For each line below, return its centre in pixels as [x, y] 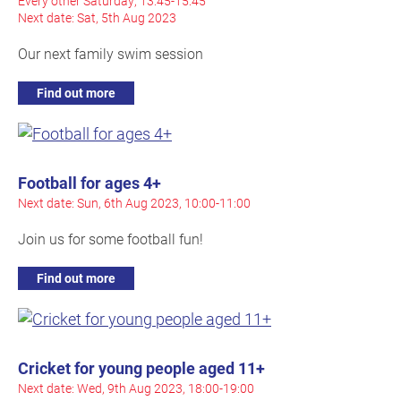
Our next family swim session [111, 54]
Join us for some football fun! [111, 239]
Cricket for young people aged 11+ [141, 368]
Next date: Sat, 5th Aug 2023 [97, 18]
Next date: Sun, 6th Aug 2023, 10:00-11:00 [134, 203]
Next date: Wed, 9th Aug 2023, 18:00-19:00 [136, 388]
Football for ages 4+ [90, 183]
